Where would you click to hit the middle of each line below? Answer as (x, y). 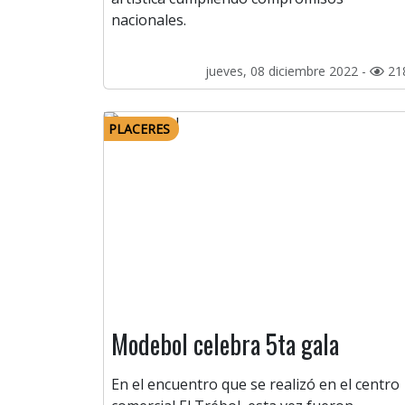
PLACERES (139, 129)
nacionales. (149, 20)
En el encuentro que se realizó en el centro (255, 385)
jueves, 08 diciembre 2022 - (287, 71)
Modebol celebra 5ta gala (225, 344)
